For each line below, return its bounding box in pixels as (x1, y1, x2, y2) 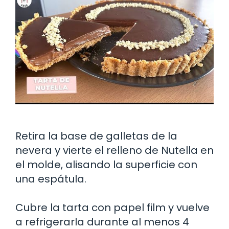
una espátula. (15, 171, 86, 186)
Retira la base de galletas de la (15, 128, 177, 143)
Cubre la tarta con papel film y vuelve (15, 200, 210, 215)
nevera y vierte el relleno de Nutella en (15, 143, 214, 157)
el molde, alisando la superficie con (15, 157, 197, 172)
